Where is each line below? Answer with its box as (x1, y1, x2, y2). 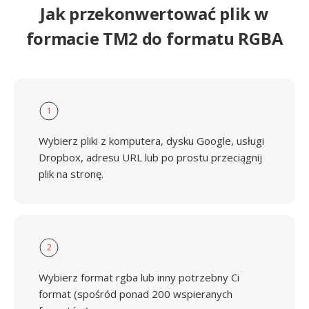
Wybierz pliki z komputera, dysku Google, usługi (39, 134, 264, 148)
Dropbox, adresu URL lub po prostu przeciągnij (39, 150, 262, 164)
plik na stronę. (39, 167, 103, 181)
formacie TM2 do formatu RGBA (26, 27, 283, 50)
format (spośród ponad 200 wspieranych (39, 287, 232, 301)
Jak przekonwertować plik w (40, 2, 269, 25)
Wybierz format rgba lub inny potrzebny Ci (39, 270, 239, 284)
